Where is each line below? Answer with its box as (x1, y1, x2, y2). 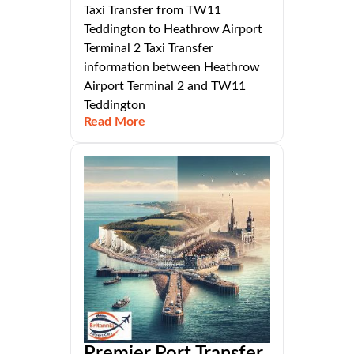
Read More (84, 115, 145, 128)
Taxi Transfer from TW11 (84, 3, 221, 17)
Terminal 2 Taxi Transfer (84, 41, 213, 55)
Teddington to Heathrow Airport (84, 22, 262, 36)
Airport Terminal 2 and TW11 (84, 79, 246, 92)
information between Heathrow (84, 60, 260, 73)
